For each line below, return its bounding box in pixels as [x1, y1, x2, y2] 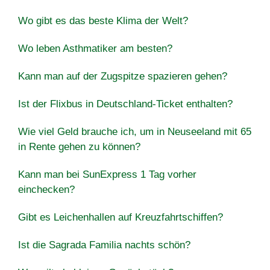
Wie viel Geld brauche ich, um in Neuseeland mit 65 [18, 125, 251, 137]
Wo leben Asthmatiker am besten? [18, 42, 172, 54]
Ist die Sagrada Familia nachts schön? [18, 239, 190, 251]
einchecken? [18, 183, 75, 195]
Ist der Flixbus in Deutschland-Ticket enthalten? [18, 98, 233, 110]
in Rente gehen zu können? [18, 140, 140, 152]
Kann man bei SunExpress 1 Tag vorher [18, 168, 196, 180]
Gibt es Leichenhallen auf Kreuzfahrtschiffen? [18, 211, 223, 223]
